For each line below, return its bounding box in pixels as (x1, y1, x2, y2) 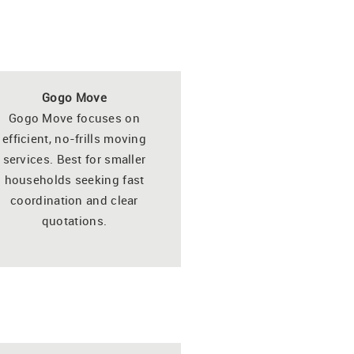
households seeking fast (4, 171, 145, 187)
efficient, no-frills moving (2, 130, 147, 146)
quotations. (41, 212, 107, 228)
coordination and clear (10, 191, 138, 208)
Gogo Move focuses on (8, 109, 140, 126)
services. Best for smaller (2, 150, 146, 167)
